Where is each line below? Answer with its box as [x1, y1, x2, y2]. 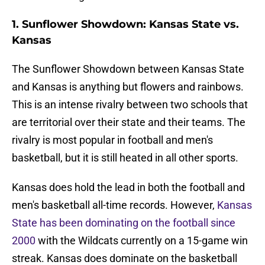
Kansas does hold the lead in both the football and [12, 181, 245, 194]
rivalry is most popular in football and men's [12, 134, 213, 147]
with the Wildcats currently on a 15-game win [35, 234, 248, 247]
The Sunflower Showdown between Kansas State [12, 63, 244, 76]
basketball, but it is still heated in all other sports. [12, 151, 238, 164]
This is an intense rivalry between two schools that [12, 98, 248, 111]
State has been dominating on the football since [12, 216, 235, 230]
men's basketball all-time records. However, [12, 199, 217, 212]
